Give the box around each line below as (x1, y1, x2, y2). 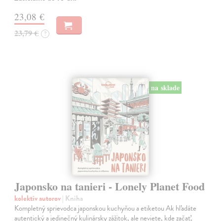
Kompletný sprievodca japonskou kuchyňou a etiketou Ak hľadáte (14, 203, 197, 214)
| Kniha (62, 193, 83, 204)
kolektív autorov (14, 193, 63, 204)
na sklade (150, 82, 180, 93)
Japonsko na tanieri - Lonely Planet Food (14, 178, 205, 195)
